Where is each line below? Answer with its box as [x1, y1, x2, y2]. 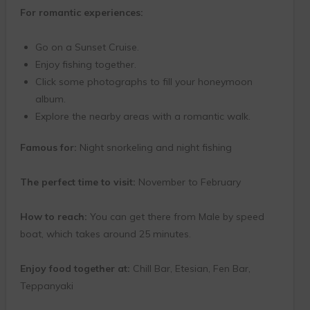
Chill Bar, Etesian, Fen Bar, [129, 262, 250, 275]
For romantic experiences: [19, 6, 143, 19]
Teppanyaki [19, 280, 73, 293]
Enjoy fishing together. [35, 58, 136, 71]
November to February [135, 176, 241, 189]
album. [35, 93, 66, 106]
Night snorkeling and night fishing [76, 141, 232, 154]
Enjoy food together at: [19, 262, 130, 275]
